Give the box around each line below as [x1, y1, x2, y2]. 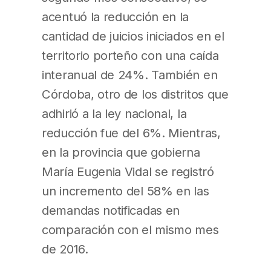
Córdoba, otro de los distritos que [42, 87, 229, 102]
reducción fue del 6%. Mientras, [42, 125, 221, 141]
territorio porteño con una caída [42, 48, 219, 64]
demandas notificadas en [42, 203, 180, 218]
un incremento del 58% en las [42, 183, 209, 199]
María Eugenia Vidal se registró [42, 164, 214, 180]
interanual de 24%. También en [42, 67, 218, 83]
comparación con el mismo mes [42, 222, 219, 238]
